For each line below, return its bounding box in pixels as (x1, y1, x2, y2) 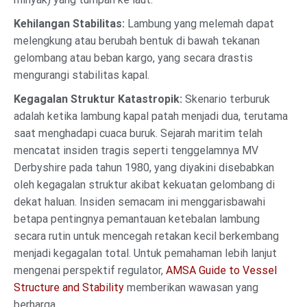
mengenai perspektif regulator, (14, 263, 166, 277)
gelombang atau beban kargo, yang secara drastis (14, 51, 253, 64)
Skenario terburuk (182, 92, 270, 106)
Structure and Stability (14, 280, 124, 294)
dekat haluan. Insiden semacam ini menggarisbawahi (14, 195, 265, 208)
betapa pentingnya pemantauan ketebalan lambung (14, 212, 260, 225)
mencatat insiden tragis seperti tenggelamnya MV (14, 143, 258, 157)
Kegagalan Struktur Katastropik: (14, 92, 182, 106)
